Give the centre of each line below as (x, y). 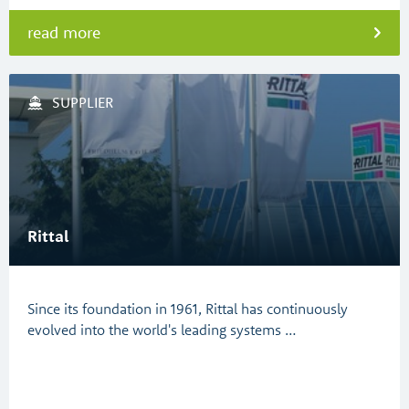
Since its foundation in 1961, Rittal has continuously (188, 309)
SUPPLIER (83, 102)
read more (64, 32)
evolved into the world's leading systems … (162, 330)
